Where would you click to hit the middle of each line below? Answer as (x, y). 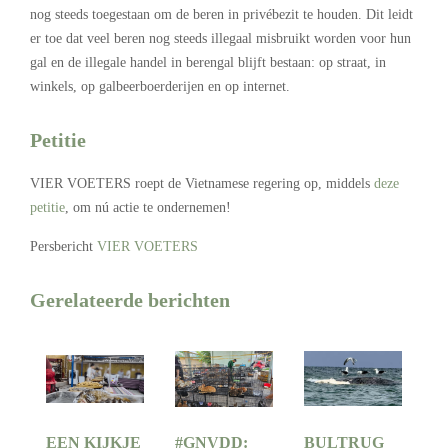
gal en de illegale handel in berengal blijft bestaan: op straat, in (208, 63)
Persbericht (63, 247)
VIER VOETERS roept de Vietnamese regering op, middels (202, 184)
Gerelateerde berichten (130, 300)
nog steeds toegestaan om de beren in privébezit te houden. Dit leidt (221, 15)
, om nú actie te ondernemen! (148, 208)
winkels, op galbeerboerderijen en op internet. (160, 87)
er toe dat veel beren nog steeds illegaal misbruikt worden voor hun (220, 39)
